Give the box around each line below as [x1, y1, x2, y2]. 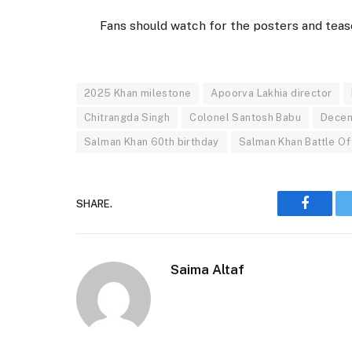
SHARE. [76, 197, 112, 210]
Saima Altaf [170, 262, 244, 278]
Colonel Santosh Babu [189, 112, 302, 124]
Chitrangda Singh [84, 112, 170, 124]
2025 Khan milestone [84, 87, 192, 100]
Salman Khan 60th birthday [84, 136, 219, 148]
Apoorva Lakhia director [211, 87, 332, 100]
